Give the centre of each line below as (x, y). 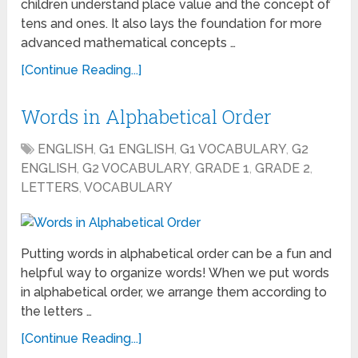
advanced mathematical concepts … (129, 43)
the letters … (57, 312)
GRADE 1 (223, 169)
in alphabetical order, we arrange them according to (174, 292)
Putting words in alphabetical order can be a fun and (177, 254)
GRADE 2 (283, 169)
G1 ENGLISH (137, 149)
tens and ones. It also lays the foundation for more (172, 24)
